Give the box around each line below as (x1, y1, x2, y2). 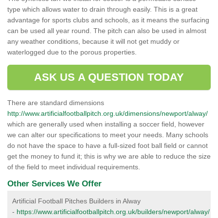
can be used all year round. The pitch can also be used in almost (7, 27, 206, 35)
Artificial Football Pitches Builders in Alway (12, 197, 141, 205)
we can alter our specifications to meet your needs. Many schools (7, 131, 208, 139)
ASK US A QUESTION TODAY (34, 71, 184, 83)
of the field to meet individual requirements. (7, 163, 140, 171)
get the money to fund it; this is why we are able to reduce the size (7, 152, 211, 160)
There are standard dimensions (7, 99, 104, 107)
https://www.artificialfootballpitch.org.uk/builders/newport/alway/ (17, 208, 210, 216)
